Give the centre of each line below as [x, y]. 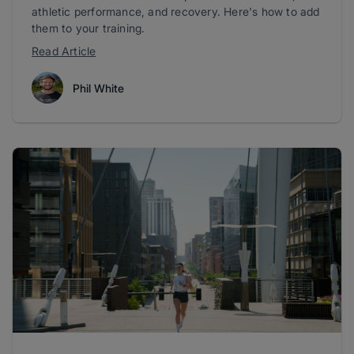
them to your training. [88, 28]
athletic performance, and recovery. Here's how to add [176, 12]
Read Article [64, 51]
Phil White [98, 88]
